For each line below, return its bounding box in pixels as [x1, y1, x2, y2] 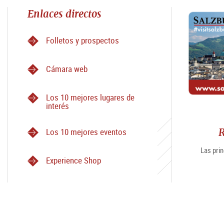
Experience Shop [46, 154, 101, 166]
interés [46, 99, 69, 111]
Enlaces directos [27, 6, 101, 20]
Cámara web [46, 62, 87, 74]
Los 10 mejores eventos [46, 125, 126, 137]
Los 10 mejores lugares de [46, 91, 134, 103]
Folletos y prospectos [46, 34, 119, 46]
